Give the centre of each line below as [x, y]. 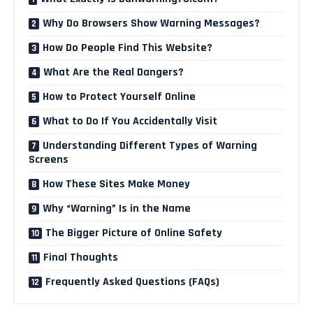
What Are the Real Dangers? [114, 72]
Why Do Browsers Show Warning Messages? [151, 23]
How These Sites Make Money [116, 184]
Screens [49, 159]
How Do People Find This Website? [128, 48]
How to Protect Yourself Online [119, 96]
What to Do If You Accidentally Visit [130, 121]
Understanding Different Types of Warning [150, 145]
